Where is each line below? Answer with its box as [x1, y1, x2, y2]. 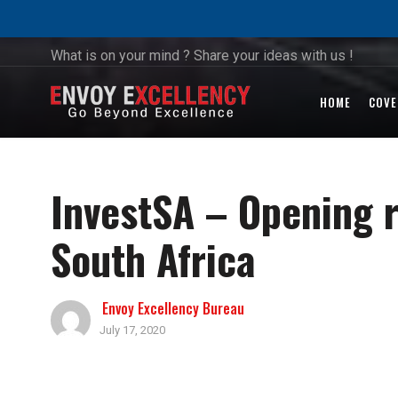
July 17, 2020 [99, 323, 165, 337]
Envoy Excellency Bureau [102, 298, 244, 319]
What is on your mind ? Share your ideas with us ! [51, 47, 354, 64]
